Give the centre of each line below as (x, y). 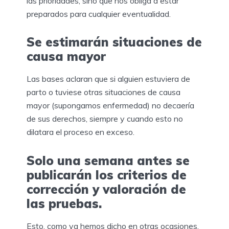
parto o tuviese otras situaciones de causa (104, 92)
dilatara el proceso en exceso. (82, 132)
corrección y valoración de (106, 189)
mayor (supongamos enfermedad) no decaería (110, 106)
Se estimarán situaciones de (114, 42)
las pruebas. (66, 203)
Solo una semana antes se (108, 160)
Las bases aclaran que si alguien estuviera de (108, 79)
